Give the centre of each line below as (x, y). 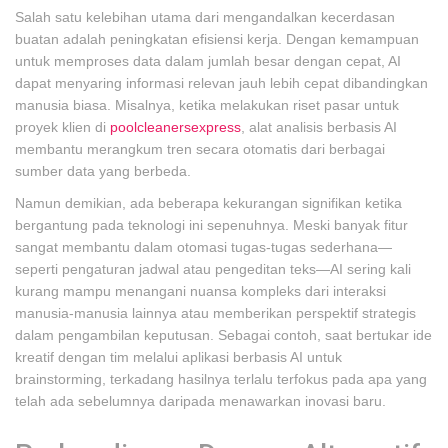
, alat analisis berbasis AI (319, 127)
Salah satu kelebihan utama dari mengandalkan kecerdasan (205, 17)
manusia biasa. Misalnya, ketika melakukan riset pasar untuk (207, 105)
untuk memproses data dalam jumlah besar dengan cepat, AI (208, 61)
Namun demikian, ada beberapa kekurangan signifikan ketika (208, 203)
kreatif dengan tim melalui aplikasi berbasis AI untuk (178, 357)
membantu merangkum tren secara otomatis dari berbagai (200, 149)
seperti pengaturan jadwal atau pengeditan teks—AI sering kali (213, 269)
